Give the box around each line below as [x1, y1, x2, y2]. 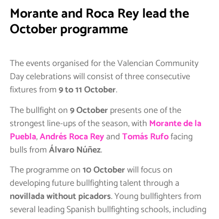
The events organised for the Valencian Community [10, 56, 198, 71]
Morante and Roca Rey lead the [10, 2, 189, 25]
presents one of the [108, 103, 181, 118]
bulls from [10, 142, 49, 157]
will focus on [125, 163, 173, 178]
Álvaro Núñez [49, 142, 101, 157]
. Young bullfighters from [111, 189, 201, 204]
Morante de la [149, 116, 201, 131]
